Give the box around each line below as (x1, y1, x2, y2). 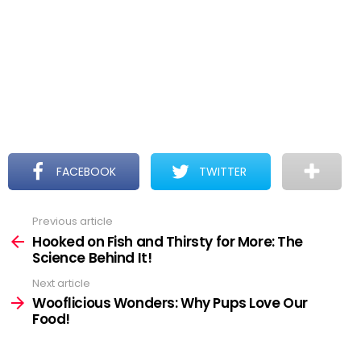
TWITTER (199, 164, 247, 180)
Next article (32, 275, 90, 291)
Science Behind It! (32, 247, 152, 268)
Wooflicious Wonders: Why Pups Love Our (32, 293, 308, 313)
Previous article (32, 214, 113, 229)
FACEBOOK (56, 164, 117, 180)
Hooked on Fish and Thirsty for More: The (32, 231, 304, 251)
